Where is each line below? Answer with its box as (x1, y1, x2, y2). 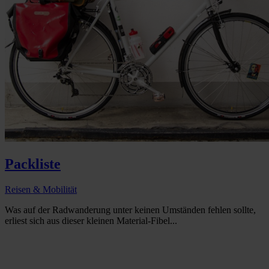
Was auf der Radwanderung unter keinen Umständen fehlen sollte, (5, 205, 256, 216)
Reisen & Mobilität (5, 184, 77, 195)
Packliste (5, 156, 61, 172)
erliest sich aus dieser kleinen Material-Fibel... (5, 216, 177, 226)
